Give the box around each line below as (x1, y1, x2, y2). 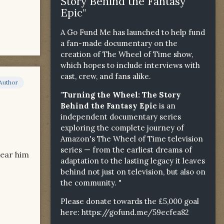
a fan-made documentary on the (60, 38, 177, 48)
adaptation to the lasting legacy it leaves (60, 155, 205, 165)
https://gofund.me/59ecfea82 (81, 207, 189, 217)
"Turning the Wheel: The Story (60, 89, 181, 99)
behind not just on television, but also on (60, 166, 205, 176)
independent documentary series (60, 111, 181, 121)
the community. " (60, 177, 121, 187)
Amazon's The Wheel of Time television (60, 133, 203, 143)
